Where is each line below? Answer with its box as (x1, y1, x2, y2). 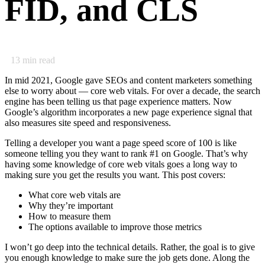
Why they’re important (28, 200, 113, 211)
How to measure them (28, 211, 111, 221)
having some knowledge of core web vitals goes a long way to (5, 159, 237, 169)
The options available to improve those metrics (28, 221, 202, 232)
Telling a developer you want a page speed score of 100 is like (5, 137, 237, 148)
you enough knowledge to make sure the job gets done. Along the (5, 252, 250, 263)
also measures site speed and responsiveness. (5, 117, 171, 128)
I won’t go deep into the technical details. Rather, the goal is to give (5, 241, 255, 252)
